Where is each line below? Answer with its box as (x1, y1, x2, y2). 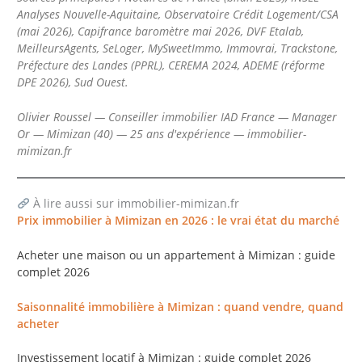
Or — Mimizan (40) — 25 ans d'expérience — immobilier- (17, 125, 307, 141)
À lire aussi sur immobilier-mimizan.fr (29, 195, 239, 211)
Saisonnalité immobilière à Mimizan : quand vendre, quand (17, 298, 344, 314)
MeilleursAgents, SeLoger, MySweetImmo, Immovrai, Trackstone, (17, 40, 339, 57)
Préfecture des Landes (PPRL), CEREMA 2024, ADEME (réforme (17, 57, 326, 74)
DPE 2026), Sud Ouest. (17, 74, 129, 90)
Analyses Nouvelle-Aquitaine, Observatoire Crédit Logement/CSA (17, 6, 339, 23)
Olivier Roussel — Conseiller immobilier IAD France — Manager (17, 108, 338, 124)
